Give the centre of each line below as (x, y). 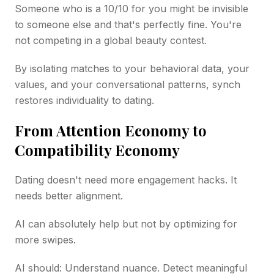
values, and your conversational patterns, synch (128, 84)
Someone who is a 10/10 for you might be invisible (131, 8)
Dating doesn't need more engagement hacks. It (126, 180)
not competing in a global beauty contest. (111, 40)
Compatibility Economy (97, 150)
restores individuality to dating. (84, 100)
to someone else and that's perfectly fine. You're (128, 24)
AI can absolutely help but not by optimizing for (126, 224)
